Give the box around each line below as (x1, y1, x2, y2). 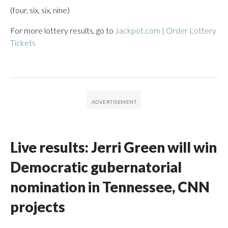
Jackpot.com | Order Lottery (115, 25, 216, 35)
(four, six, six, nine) (10, 5, 70, 15)
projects (10, 198, 65, 215)
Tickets (10, 38, 36, 47)
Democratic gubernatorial (10, 158, 182, 176)
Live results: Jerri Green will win (10, 138, 217, 156)
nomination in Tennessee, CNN (10, 178, 210, 195)
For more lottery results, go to (10, 25, 115, 35)
